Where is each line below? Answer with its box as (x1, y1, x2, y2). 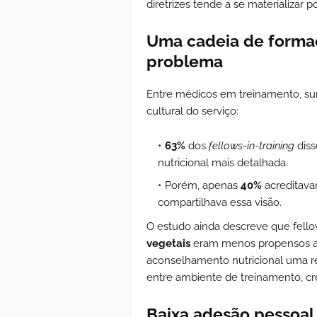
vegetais (146, 236, 190, 250)
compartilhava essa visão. (158, 195, 284, 209)
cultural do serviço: (146, 104, 238, 117)
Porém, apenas (165, 178, 241, 192)
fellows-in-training (209, 139, 294, 152)
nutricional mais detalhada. (158, 156, 288, 169)
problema (146, 51, 223, 71)
